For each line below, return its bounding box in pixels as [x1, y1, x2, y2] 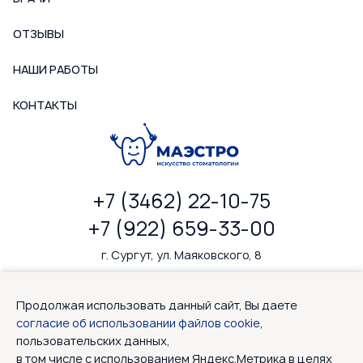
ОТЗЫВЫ [13, 26, 64, 42]
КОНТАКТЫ [13, 97, 77, 113]
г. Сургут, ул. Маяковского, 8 [101, 247, 262, 263]
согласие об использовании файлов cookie [16, 315, 260, 331]
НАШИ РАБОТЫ [13, 62, 98, 78]
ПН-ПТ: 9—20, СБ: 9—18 [116, 271, 247, 287]
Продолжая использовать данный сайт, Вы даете [16, 297, 297, 313]
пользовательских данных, [16, 333, 170, 348]
